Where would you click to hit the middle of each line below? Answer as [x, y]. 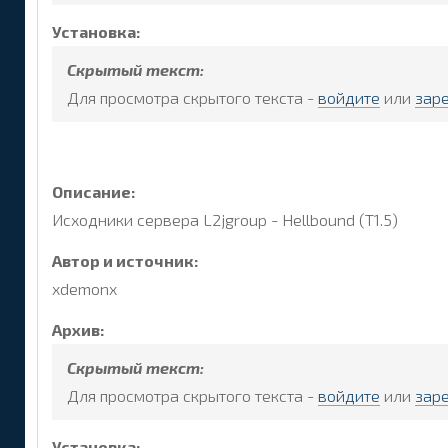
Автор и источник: [125, 261]
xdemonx [84, 289]
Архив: [78, 329]
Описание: [94, 192]
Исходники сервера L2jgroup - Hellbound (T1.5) [225, 220]
